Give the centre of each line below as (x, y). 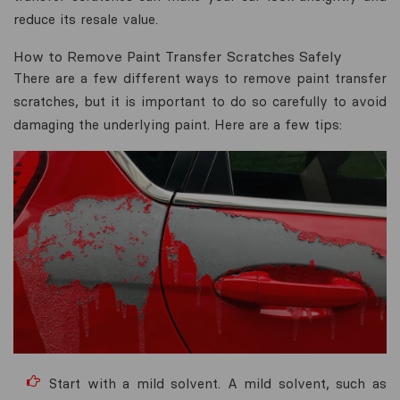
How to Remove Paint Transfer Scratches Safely (178, 56)
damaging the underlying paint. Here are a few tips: (178, 125)
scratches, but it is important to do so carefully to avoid (200, 101)
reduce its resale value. (86, 19)
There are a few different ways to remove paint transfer (200, 78)
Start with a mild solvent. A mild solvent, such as (218, 383)
